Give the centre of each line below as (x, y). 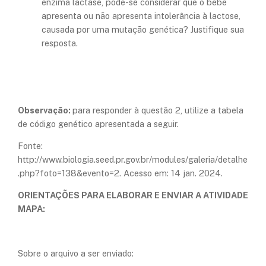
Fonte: (30, 146)
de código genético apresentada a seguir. (98, 123)
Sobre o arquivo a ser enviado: (76, 254)
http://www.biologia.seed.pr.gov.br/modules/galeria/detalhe (133, 160)
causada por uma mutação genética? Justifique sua (143, 30)
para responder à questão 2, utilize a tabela (158, 110)
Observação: (45, 110)
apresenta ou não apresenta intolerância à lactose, (141, 16)
